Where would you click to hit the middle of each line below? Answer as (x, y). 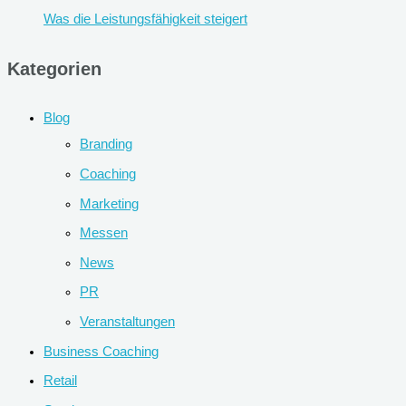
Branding (106, 145)
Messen (104, 233)
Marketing (109, 203)
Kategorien (54, 69)
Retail (60, 381)
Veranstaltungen (127, 322)
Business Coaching (101, 351)
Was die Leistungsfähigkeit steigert (145, 19)
